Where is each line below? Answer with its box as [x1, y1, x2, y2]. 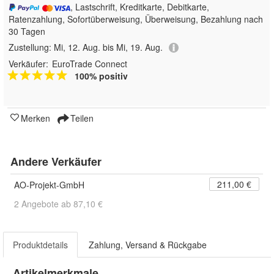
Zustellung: [9, 41, 54, 53]
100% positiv [75, 70, 128, 83]
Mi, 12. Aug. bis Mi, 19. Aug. [54, 41, 163, 53]
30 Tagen [9, 25, 45, 37]
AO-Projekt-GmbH [14, 179, 84, 191]
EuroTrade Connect [52, 57, 127, 70]
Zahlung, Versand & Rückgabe [89, 239, 207, 251]
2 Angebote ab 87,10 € [14, 198, 103, 210]
